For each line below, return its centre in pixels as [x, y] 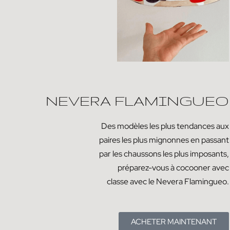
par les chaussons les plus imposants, [164, 154]
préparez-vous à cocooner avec [173, 167]
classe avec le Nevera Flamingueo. [168, 181]
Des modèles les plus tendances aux [165, 126]
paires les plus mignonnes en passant [164, 140]
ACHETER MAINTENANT [174, 222]
